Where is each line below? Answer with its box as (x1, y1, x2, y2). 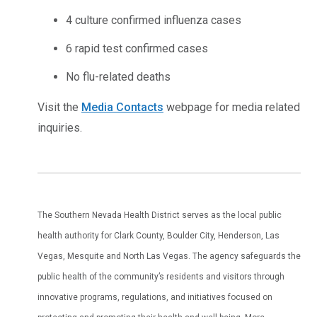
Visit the (38, 100, 81, 114)
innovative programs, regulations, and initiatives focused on (38, 292, 272, 302)
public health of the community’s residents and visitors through (38, 271, 284, 282)
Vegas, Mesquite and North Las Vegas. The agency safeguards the (38, 250, 301, 261)
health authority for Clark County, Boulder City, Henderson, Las (38, 230, 279, 241)
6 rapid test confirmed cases (66, 41, 208, 55)
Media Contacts (81, 100, 163, 114)
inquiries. (38, 120, 82, 134)
